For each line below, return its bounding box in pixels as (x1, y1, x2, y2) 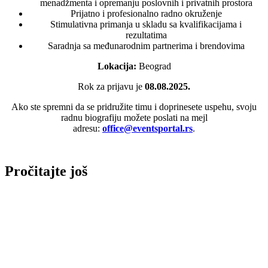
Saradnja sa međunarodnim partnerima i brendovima (47, 40, 245, 51)
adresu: (73, 123, 102, 133)
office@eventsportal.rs (102, 123, 193, 133)
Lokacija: (97, 60, 136, 71)
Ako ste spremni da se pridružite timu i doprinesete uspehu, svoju (11, 101, 257, 112)
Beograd (136, 60, 171, 71)
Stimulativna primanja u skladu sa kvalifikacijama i (50, 19, 242, 29)
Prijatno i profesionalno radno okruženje (70, 8, 222, 19)
